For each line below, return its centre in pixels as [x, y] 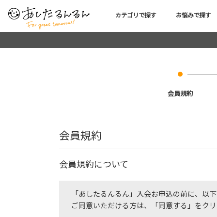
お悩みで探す [193, 15]
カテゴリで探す [135, 15]
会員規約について [94, 164]
